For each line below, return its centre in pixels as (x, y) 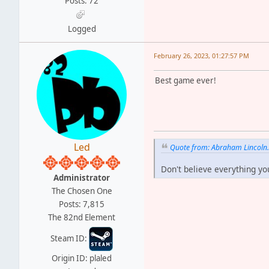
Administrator (82, 177)
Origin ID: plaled (82, 258)
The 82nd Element (82, 217)
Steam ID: (70, 238)
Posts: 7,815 (82, 204)
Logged (82, 29)
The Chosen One (82, 191)
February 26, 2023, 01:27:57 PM (201, 55)
